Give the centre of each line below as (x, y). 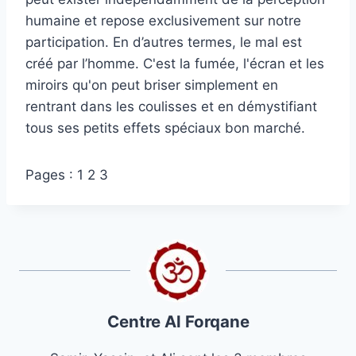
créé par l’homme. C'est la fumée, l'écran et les (175, 64)
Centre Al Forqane (178, 322)
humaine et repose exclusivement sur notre (163, 21)
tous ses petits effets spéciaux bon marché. (165, 128)
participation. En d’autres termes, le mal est (164, 43)
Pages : (51, 175)
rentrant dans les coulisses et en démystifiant (171, 107)
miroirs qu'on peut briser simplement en (152, 85)
